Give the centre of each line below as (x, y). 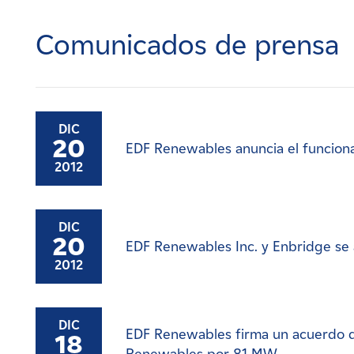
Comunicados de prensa (187, 44)
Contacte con (49, 103)
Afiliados (36, 151)
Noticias (34, 55)
